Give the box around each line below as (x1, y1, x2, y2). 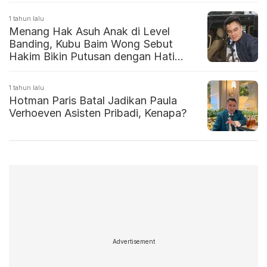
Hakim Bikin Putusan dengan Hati (9, 50, 175, 63)
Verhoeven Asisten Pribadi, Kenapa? (9, 107, 187, 120)
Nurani (9, 63, 41, 76)
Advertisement (112, 237, 155, 245)
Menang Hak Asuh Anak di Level (9, 25, 170, 38)
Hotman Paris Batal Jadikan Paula (9, 94, 177, 107)
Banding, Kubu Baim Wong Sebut (9, 38, 173, 51)
